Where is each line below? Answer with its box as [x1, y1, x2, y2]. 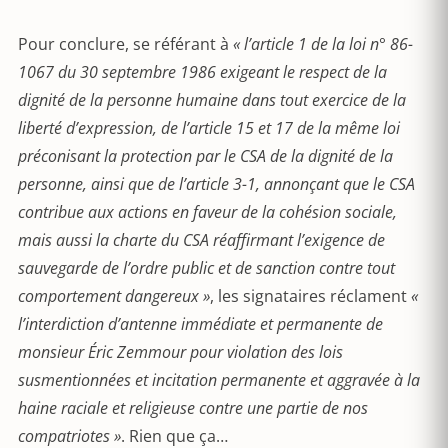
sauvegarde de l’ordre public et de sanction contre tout [18, 257, 395, 279]
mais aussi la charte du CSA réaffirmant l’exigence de [18, 229, 385, 251]
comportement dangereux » [18, 285, 210, 307]
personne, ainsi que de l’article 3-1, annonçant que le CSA [18, 173, 415, 195]
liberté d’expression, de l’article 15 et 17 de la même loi [18, 117, 400, 139]
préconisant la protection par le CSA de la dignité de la [18, 145, 393, 167]
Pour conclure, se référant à [18, 33, 233, 55]
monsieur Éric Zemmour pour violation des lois [18, 341, 343, 363]
